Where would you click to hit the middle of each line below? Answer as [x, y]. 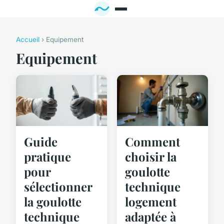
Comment [152, 142]
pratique [47, 157]
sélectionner [58, 187]
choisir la [151, 157]
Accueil [28, 40]
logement [151, 202]
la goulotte [53, 202]
